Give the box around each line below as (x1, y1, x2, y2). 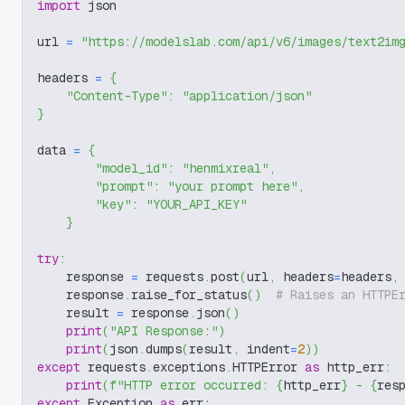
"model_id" (95, 160, 167, 176)
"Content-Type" (66, 88, 167, 104)
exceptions (153, 359, 225, 375)
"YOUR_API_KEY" (146, 196, 247, 212)
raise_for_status (131, 287, 247, 303)
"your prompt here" (167, 178, 297, 194)
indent (240, 341, 290, 357)
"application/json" (182, 88, 312, 104)
